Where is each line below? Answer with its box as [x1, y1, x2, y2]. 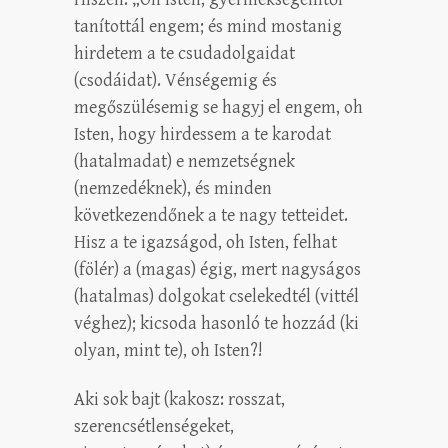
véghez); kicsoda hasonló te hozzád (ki [74, 312, 359, 334]
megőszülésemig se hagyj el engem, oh [74, 96, 363, 118]
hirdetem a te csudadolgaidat [74, 42, 295, 64]
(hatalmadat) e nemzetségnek [74, 150, 295, 172]
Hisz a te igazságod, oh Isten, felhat [74, 231, 337, 253]
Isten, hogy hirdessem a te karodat [74, 123, 331, 145]
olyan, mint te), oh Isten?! [74, 339, 263, 361]
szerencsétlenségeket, [74, 415, 234, 437]
